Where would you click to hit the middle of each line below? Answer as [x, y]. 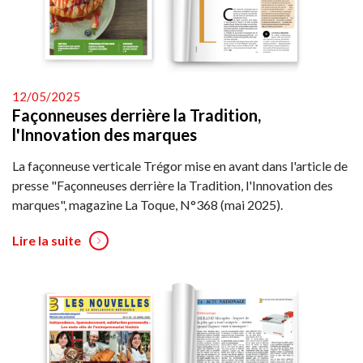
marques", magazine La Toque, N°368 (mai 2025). [147, 204]
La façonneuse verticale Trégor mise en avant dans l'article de [180, 165]
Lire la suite [47, 240]
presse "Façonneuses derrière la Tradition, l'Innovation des [173, 185]
